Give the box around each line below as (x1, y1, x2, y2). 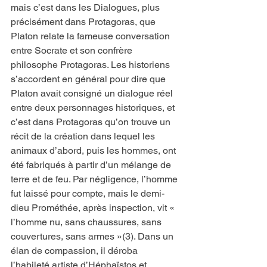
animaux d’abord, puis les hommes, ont (11, 145, 178, 157)
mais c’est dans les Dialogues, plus (11, 2, 162, 14)
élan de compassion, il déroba (11, 245, 140, 257)
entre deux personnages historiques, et (11, 102, 177, 114)
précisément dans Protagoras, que (11, 16, 158, 28)
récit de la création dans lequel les (11, 131, 157, 142)
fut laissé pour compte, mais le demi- (11, 188, 164, 200)
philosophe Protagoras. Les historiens (11, 59, 172, 71)
